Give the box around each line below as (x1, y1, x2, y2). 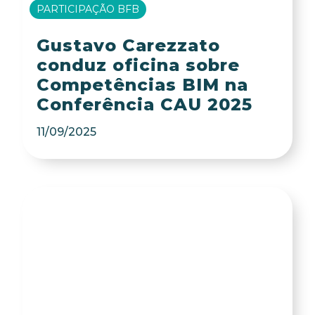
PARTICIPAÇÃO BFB (37, 2, 140, 15)
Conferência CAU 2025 (36, 94, 252, 115)
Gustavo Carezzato (36, 35, 220, 56)
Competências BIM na (36, 75, 248, 96)
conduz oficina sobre (36, 55, 240, 76)
